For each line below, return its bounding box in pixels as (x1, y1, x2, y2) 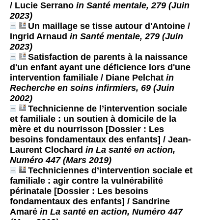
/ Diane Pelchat (98, 72, 166, 82)
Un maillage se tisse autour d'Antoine (28, 21, 185, 31)
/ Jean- (161, 134, 191, 144)
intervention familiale (10, 72, 98, 82)
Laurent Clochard (10, 144, 85, 155)
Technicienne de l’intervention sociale (28, 103, 187, 113)
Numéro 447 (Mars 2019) (10, 155, 111, 165)
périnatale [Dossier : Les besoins (10, 186, 148, 196)
